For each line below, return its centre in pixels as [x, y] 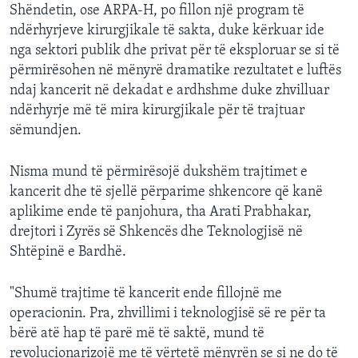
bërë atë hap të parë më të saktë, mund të [137, 334]
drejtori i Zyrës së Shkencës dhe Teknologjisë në [156, 233]
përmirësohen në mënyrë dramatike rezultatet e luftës [175, 71]
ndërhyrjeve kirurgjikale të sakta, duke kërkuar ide [167, 31]
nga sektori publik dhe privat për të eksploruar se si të [175, 51]
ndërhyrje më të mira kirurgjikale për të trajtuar [157, 111]
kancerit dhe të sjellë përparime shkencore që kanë [166, 193]
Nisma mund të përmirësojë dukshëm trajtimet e [159, 173]
